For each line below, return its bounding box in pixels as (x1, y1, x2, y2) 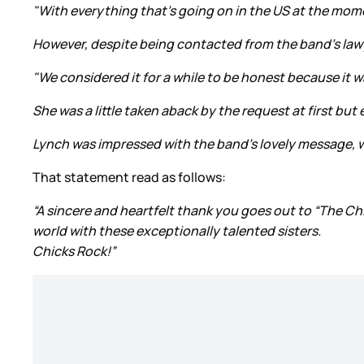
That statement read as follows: (32, 167, 228, 186)
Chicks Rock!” (32, 241, 115, 260)
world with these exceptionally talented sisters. (32, 221, 321, 240)
